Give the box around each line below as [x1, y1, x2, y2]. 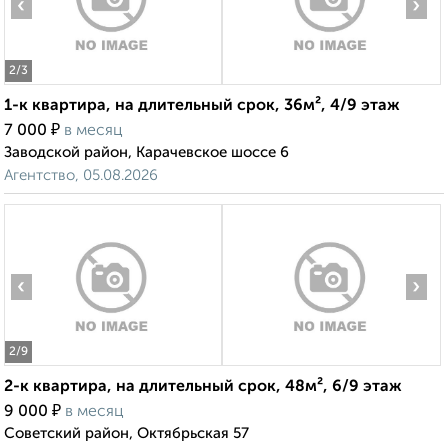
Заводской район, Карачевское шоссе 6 [4, 145, 289, 161]
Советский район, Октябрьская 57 [4, 426, 249, 442]
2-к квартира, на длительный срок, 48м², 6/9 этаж [4, 379, 402, 396]
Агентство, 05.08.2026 [4, 168, 158, 184]
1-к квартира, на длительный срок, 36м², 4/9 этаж [4, 98, 400, 115]
